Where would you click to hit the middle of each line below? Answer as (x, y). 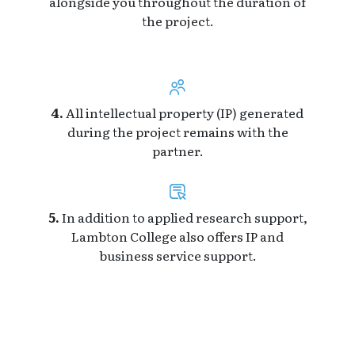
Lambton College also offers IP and (177, 236)
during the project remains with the (177, 132)
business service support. (177, 255)
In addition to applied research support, (183, 217)
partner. (177, 151)
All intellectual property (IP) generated (183, 113)
